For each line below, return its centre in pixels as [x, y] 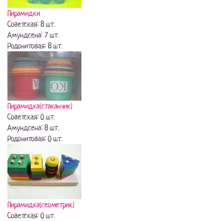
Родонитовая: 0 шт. [35, 139]
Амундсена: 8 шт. [33, 128]
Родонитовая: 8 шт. [35, 46]
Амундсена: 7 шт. [33, 35]
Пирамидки [24, 13]
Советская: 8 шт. [31, 24]
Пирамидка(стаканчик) [40, 106]
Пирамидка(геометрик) [41, 205]
